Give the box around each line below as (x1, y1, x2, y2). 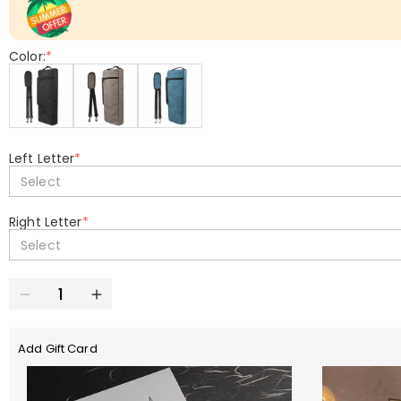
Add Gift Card (18, 340, 98, 357)
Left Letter (9, 149, 75, 167)
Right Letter (9, 213, 82, 231)
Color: (9, 47, 46, 65)
